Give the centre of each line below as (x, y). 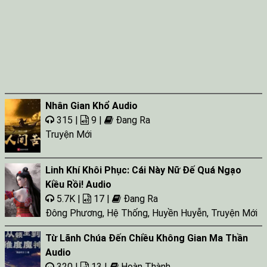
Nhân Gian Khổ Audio (91, 106)
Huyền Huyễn (179, 213)
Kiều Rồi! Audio (78, 184)
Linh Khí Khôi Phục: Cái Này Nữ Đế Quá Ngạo (143, 170)
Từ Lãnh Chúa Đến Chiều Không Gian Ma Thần (147, 238)
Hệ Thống (127, 213)
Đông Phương (74, 213)
